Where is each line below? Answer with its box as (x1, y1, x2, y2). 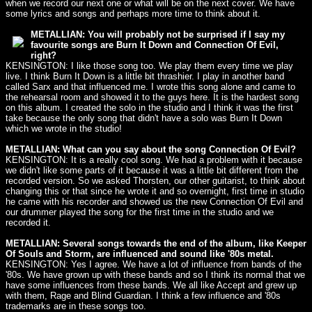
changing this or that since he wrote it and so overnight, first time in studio (6, 186, 304, 196)
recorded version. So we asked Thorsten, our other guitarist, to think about (6, 175, 305, 186)
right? (31, 50, 56, 61)
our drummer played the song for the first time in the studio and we (6, 207, 274, 217)
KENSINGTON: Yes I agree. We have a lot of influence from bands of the (6, 259, 302, 270)
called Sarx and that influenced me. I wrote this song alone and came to (6, 81, 295, 92)
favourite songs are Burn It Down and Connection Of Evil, (31, 40, 279, 50)
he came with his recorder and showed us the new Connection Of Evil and (6, 196, 303, 207)
